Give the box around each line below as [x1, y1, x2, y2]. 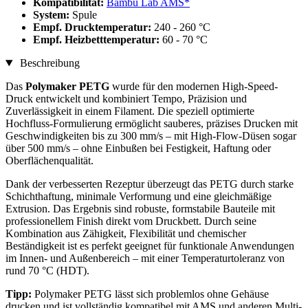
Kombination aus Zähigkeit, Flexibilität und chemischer [5, 228, 246, 240]
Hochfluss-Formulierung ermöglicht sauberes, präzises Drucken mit [5, 118, 298, 130]
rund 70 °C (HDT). [5, 265, 89, 277]
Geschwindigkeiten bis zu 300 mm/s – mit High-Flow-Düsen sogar [5, 130, 296, 142]
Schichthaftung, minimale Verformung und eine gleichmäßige [5, 190, 272, 203]
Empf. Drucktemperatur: [33, 21, 154, 34]
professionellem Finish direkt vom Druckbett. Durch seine [5, 215, 256, 228]
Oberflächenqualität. [5, 155, 93, 167]
